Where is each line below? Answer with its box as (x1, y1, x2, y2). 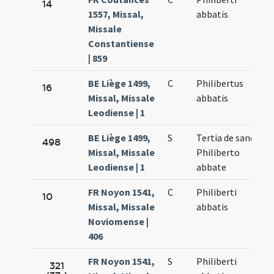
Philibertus (196, 77, 244, 90)
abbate (196, 161, 227, 174)
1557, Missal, (88, 8, 144, 21)
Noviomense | (88, 215, 149, 228)
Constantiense (88, 37, 155, 50)
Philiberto (196, 146, 240, 159)
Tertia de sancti (196, 131, 262, 144)
